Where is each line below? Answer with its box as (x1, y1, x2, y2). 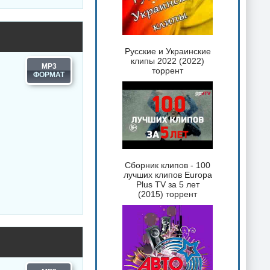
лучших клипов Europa (123, 170, 212, 180)
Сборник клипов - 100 (125, 160, 210, 171)
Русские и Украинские (124, 46, 211, 56)
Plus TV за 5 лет (136, 180, 199, 190)
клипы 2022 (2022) (131, 55, 204, 66)
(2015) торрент (138, 189, 197, 199)
